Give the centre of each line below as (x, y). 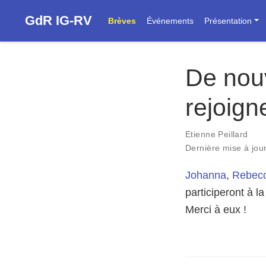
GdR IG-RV (58, 20)
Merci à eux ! (216, 210)
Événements (170, 20)
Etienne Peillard (217, 134)
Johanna (206, 175)
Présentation (228, 20)
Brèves (122, 20)
